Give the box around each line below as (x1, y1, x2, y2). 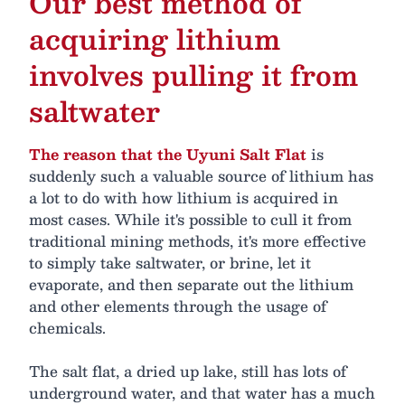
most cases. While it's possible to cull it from (29, 207, 352, 232)
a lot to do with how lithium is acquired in (29, 185, 338, 211)
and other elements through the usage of (29, 294, 326, 319)
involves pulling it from (29, 52, 358, 99)
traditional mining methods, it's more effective (29, 229, 366, 254)
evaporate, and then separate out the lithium (29, 272, 353, 297)
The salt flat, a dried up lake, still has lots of (29, 359, 346, 384)
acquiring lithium (29, 15, 280, 62)
